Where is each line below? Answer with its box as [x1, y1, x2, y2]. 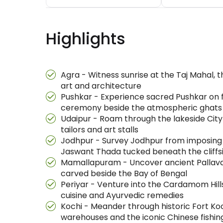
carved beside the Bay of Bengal [61, 168, 187, 179]
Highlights [46, 27, 125, 50]
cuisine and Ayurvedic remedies [61, 190, 184, 201]
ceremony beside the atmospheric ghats [61, 102, 222, 113]
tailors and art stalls [61, 124, 138, 135]
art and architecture [61, 80, 141, 92]
